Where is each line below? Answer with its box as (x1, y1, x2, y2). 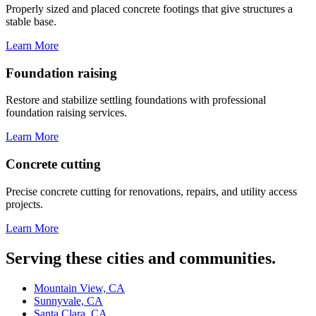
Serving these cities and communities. (6, 248, 276, 267)
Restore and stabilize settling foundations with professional (6, 94, 266, 107)
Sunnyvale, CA (34, 294, 103, 307)
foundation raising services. (6, 107, 127, 119)
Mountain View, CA (34, 281, 125, 294)
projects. (6, 197, 43, 210)
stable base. (6, 15, 56, 28)
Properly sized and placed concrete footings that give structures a (6, 2, 293, 15)
